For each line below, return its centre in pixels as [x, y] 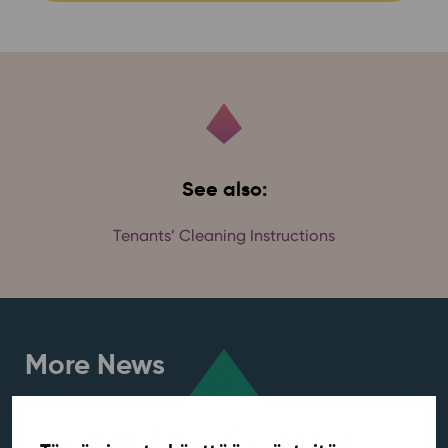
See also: [224, 188]
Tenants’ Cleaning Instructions [224, 235]
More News [94, 364]
